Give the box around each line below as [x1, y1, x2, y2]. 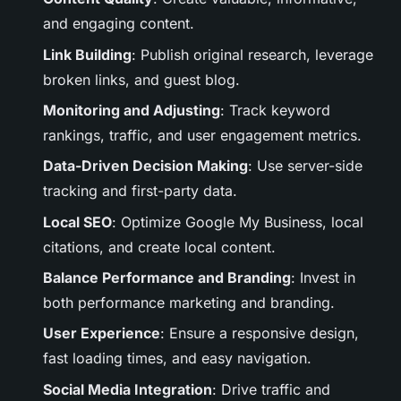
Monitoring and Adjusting [43, 100, 220, 119]
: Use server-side [248, 157, 363, 175]
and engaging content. [43, 14, 194, 33]
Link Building [43, 45, 132, 64]
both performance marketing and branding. [43, 294, 335, 312]
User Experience [43, 324, 160, 343]
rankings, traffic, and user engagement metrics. [43, 125, 362, 144]
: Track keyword [220, 100, 330, 119]
